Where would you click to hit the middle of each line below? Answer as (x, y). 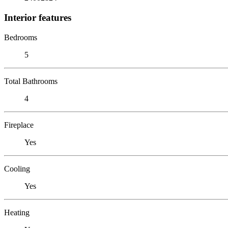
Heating (17, 212)
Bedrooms (21, 37)
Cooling (17, 168)
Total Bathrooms (31, 81)
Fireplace (19, 125)
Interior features (38, 17)
